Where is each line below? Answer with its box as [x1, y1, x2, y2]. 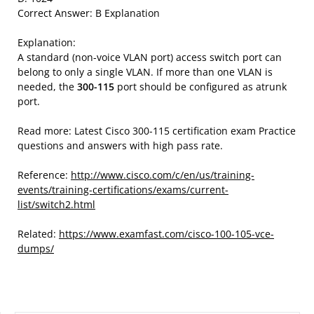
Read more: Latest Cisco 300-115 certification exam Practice [18, 124, 296, 137]
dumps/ [18, 242, 54, 255]
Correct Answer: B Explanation [18, 6, 160, 20]
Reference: [18, 168, 71, 182]
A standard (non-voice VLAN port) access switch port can [18, 50, 282, 64]
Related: [18, 227, 59, 240]
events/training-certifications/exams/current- [18, 183, 228, 196]
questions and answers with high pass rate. [18, 139, 223, 152]
